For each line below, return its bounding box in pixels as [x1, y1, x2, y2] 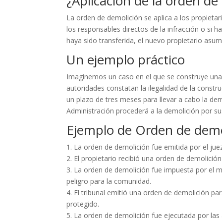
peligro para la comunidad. [66, 176, 152, 186]
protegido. [66, 199, 100, 209]
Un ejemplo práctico [66, 51, 185, 69]
